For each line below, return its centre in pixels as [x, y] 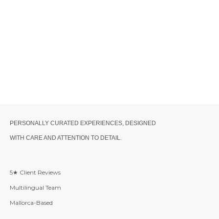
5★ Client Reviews [35, 173]
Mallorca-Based [31, 203]
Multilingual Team [35, 188]
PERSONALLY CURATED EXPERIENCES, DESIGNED [83, 123]
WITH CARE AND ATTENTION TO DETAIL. [66, 138]
